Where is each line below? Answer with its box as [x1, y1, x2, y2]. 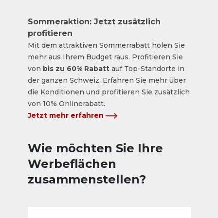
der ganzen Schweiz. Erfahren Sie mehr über [27, 76, 186, 85]
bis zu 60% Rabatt [42, 64, 109, 73]
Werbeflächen [27, 157, 116, 171]
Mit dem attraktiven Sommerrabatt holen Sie [27, 41, 185, 50]
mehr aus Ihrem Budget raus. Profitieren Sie [27, 53, 183, 61]
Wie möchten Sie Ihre [27, 141, 163, 155]
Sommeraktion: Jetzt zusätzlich [27, 17, 161, 26]
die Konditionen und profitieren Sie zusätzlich [27, 88, 190, 96]
